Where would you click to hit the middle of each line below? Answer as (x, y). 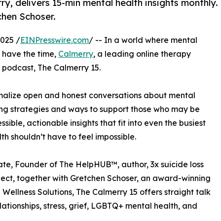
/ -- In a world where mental (143, 40)
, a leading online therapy (142, 54)
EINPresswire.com (55, 40)
